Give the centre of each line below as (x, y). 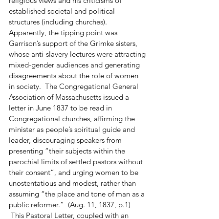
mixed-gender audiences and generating (75, 65)
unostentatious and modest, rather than (73, 183)
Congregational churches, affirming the (73, 118)
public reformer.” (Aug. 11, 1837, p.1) (71, 204)
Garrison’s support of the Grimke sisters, (74, 43)
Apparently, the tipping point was (64, 32)
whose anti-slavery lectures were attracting (78, 54)
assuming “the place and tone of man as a (78, 194)
